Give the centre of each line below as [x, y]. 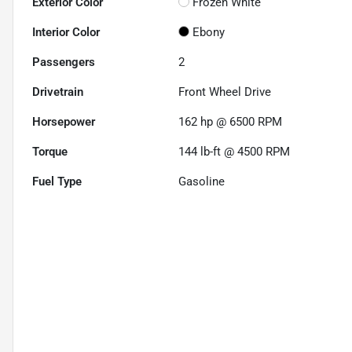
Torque [50, 152]
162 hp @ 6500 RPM [231, 122]
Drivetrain [58, 92]
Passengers [64, 62]
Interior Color [66, 33]
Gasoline [202, 182]
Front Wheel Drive [225, 92]
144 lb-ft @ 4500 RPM [235, 152]
